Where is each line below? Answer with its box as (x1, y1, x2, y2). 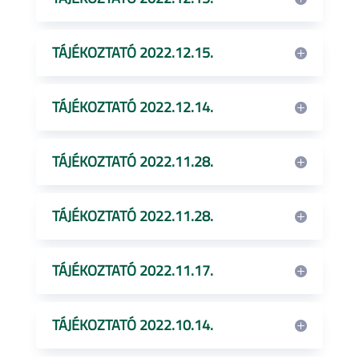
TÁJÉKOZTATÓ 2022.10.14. (51, 314, 213, 336)
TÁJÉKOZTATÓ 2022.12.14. (51, 96, 213, 118)
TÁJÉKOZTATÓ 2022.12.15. (51, 42, 213, 63)
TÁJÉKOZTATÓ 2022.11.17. (51, 260, 213, 281)
